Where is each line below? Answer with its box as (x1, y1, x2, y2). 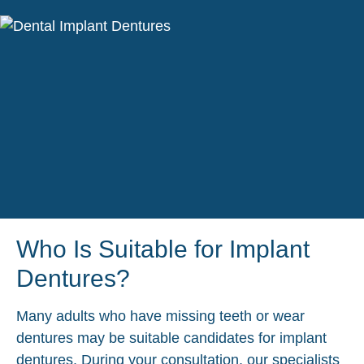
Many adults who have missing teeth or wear (16, 307, 305, 324)
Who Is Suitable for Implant (16, 235, 310, 262)
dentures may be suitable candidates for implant (16, 329, 327, 346)
